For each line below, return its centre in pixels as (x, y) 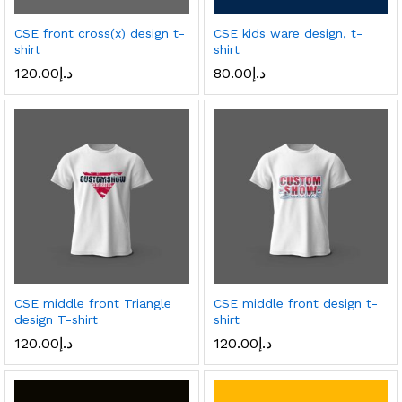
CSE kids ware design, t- (288, 33)
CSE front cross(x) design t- (100, 33)
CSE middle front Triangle (93, 303)
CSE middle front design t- (295, 303)
